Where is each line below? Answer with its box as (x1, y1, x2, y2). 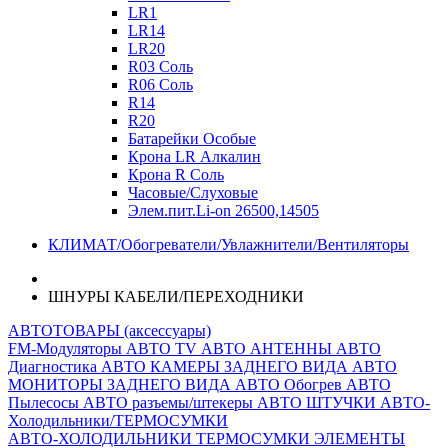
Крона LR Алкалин (128, 148, 261, 165)
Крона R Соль (128, 166, 224, 183)
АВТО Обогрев (235, 376, 346, 393)
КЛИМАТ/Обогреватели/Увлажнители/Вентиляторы (48, 236, 409, 253)
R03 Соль (128, 58, 193, 75)
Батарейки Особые (128, 130, 256, 147)
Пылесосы (8, 394, 83, 411)
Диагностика (8, 358, 101, 375)
